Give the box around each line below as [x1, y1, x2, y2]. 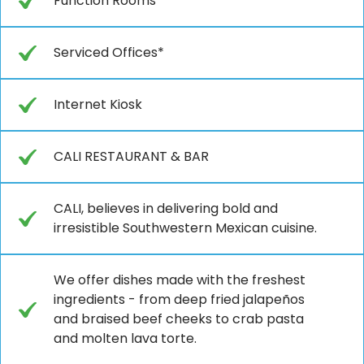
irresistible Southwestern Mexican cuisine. [54, 218, 317, 237]
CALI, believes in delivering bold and [54, 198, 278, 218]
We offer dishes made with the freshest [54, 270, 305, 289]
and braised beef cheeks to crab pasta [54, 309, 304, 328]
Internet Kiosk [54, 94, 142, 114]
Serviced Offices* [54, 42, 164, 62]
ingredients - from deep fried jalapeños [54, 289, 305, 309]
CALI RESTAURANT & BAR [54, 146, 209, 166]
